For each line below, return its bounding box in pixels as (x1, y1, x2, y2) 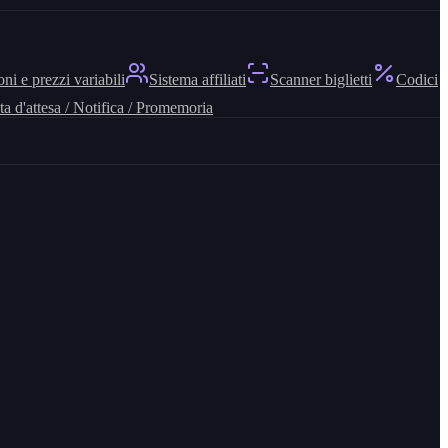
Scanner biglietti (270, 71, 372, 88)
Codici (396, 71, 438, 88)
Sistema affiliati (149, 71, 246, 88)
